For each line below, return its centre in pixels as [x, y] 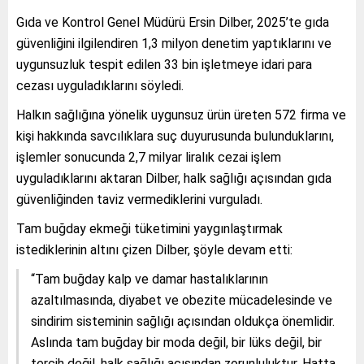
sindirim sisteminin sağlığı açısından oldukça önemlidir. [183, 321]
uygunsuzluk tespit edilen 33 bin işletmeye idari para [164, 64]
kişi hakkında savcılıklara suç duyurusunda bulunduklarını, [175, 136]
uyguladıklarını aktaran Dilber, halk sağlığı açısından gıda [174, 178]
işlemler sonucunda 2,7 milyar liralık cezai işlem [149, 157]
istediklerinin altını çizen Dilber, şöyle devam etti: [154, 249]
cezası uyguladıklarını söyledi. [100, 85]
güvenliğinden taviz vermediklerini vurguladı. [139, 199]
